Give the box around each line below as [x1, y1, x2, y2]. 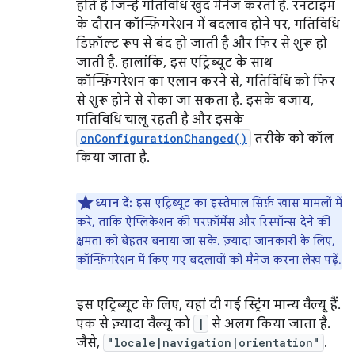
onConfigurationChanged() [80, 131, 247, 146]
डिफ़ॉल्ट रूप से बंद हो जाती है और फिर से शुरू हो [76, 36, 327, 52]
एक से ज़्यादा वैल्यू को [76, 316, 193, 332]
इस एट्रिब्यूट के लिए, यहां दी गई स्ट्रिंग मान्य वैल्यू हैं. [76, 297, 341, 313]
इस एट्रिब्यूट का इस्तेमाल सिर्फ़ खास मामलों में [132, 196, 342, 210]
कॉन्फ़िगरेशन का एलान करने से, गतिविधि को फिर [76, 74, 335, 90]
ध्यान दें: [95, 196, 132, 210]
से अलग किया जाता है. [208, 316, 330, 332]
